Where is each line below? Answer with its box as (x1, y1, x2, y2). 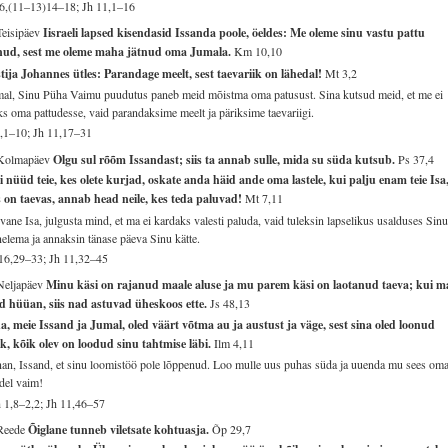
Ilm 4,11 (214, 334, 255, 351)
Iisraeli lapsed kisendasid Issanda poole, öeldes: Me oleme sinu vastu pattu (43, 24, 426, 42)
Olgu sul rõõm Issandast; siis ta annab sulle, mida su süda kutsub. (53, 150, 399, 168)
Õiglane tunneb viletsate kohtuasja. (28, 420, 213, 438)
